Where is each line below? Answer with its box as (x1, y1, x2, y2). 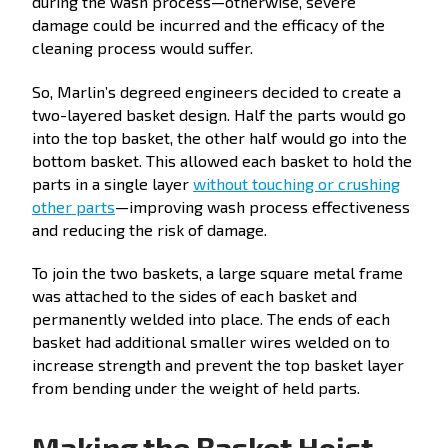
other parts (32, 196, 115, 216)
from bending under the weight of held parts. (32, 378, 360, 398)
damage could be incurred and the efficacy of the (32, 14, 385, 34)
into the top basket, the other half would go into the (32, 127, 407, 147)
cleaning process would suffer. (32, 37, 253, 57)
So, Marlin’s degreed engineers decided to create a (32, 81, 401, 101)
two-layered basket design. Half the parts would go (32, 104, 406, 124)
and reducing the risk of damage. (32, 219, 267, 239)
